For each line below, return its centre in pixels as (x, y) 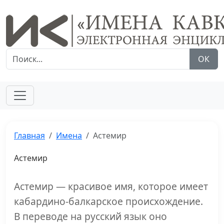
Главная (29, 135)
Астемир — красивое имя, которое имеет (111, 186)
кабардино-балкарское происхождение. (108, 201)
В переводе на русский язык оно (90, 216)
